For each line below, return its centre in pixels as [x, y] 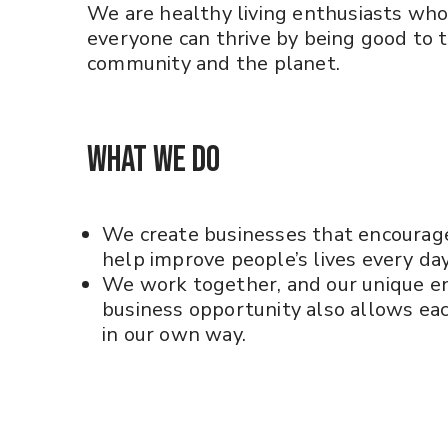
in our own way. [174, 334]
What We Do [153, 160]
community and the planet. [216, 63]
